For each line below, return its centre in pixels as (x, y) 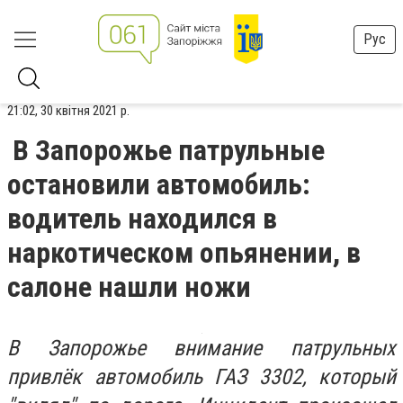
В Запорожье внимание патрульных (201, 348)
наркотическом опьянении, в (184, 253)
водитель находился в (142, 219)
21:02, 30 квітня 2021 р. (68, 111)
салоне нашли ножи (129, 287)
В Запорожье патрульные (169, 150)
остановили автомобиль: (159, 184)
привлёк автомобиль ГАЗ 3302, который (201, 377)
